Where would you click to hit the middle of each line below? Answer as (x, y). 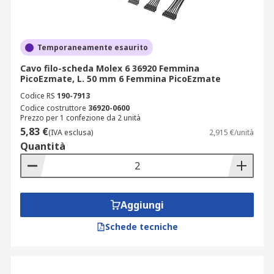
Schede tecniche (141, 227)
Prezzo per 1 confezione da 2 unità (80, 118)
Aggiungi (142, 205)
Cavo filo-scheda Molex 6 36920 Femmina (110, 68)
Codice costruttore (53, 108)
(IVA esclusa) (71, 132)
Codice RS (38, 96)
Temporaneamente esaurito (93, 47)
